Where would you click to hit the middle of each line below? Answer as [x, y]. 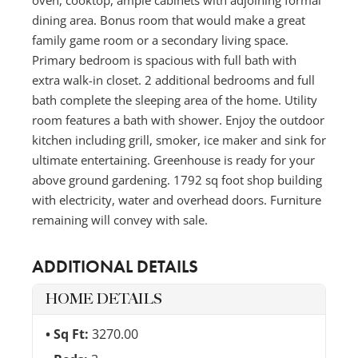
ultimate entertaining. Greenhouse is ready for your [173, 159]
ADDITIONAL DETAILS [115, 266]
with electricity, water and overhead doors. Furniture [177, 199]
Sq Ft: [73, 334]
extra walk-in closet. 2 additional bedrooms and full [173, 80]
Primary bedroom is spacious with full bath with [164, 60]
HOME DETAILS [104, 299]
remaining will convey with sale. [120, 219]
